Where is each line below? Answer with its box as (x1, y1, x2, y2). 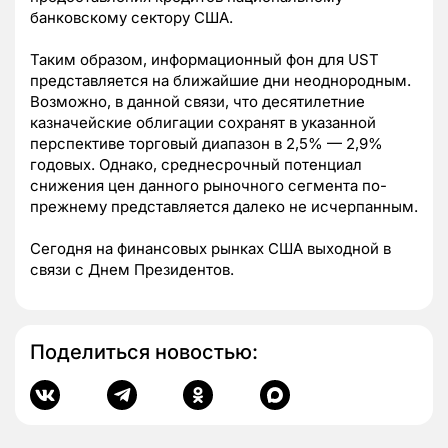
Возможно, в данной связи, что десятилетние (30, 92, 365, 112)
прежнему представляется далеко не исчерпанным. (30, 197, 418, 217)
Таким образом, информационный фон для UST (30, 50, 379, 70)
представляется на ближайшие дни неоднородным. (30, 71, 411, 91)
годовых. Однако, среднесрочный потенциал (30, 155, 362, 175)
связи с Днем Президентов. (30, 260, 234, 280)
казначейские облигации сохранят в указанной (30, 113, 376, 133)
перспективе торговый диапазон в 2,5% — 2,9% (30, 134, 383, 154)
